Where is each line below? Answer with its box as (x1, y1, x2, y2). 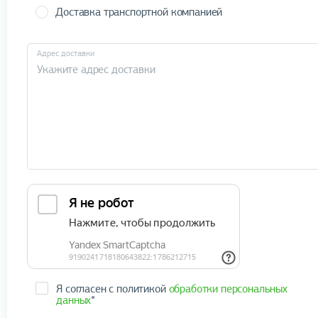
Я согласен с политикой (56, 281, 169, 296)
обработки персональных (168, 281, 287, 296)
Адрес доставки (36, 48, 94, 60)
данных (56, 292, 92, 307)
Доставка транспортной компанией (55, 4, 223, 19)
